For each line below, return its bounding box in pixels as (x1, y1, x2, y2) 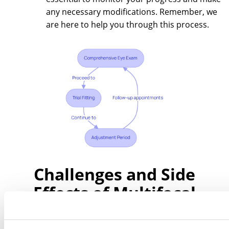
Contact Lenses (53, 200, 176, 222)
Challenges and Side (34, 163, 195, 186)
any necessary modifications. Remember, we (46, 6, 217, 18)
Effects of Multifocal (33, 181, 196, 204)
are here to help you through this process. (46, 19, 209, 31)
